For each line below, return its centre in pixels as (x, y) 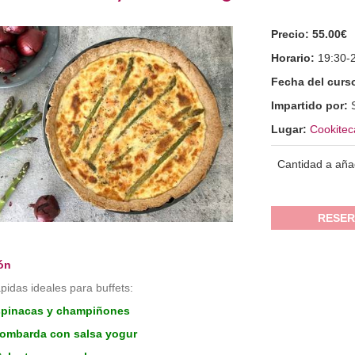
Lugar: (291, 129)
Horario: (295, 58)
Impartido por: (311, 105)
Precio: (292, 34)
